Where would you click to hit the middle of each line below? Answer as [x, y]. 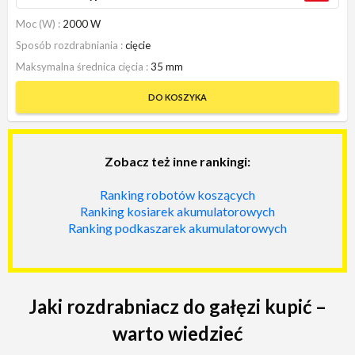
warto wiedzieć [177, 333]
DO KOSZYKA [177, 97]
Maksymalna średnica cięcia [81, 66]
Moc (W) [37, 23]
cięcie [138, 45]
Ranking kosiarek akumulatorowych [177, 211]
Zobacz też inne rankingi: [177, 161]
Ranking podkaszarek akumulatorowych [177, 227]
